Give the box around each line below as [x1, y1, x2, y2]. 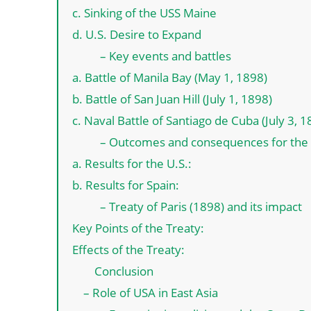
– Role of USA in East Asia [83, 284, 218, 301]
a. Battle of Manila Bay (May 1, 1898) [72, 69, 267, 85]
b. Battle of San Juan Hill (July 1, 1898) [72, 90, 272, 107]
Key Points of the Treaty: [72, 219, 204, 236]
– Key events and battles [94, 47, 231, 64]
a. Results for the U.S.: [72, 155, 192, 171]
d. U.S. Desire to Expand [72, 26, 201, 42]
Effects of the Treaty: [72, 241, 185, 258]
